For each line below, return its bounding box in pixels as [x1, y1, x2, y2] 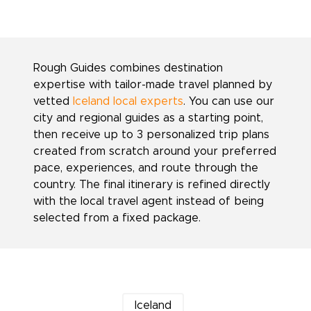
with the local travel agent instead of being [33, 196, 264, 207]
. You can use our [183, 96, 274, 107]
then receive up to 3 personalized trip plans [33, 129, 269, 140]
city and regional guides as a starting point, [33, 112, 263, 124]
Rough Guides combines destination [33, 62, 223, 74]
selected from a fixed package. [33, 212, 201, 224]
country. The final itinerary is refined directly [33, 179, 270, 190]
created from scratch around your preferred [33, 146, 276, 157]
